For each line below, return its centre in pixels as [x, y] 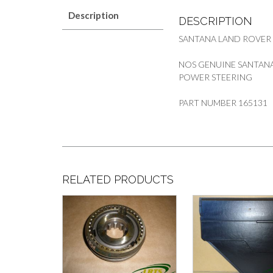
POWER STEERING [216, 77]
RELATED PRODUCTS [118, 179]
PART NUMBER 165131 [223, 103]
